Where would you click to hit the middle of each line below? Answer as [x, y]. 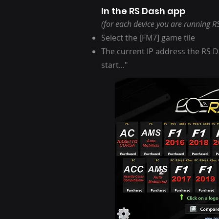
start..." [114, 65]
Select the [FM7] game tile [148, 38]
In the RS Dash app [143, 11]
